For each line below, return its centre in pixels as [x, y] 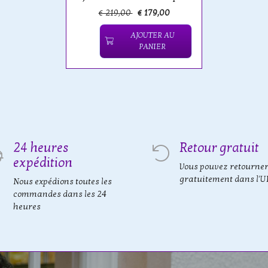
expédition [43, 163]
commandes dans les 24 [60, 194]
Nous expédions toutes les [63, 182]
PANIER [152, 47]
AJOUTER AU [152, 36]
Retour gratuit [219, 148]
